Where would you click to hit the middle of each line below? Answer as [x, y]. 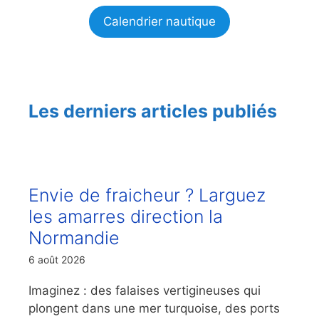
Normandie [74, 237]
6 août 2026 [57, 259]
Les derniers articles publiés [153, 111]
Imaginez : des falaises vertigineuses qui [145, 290]
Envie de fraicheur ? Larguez [147, 195]
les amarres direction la [126, 216]
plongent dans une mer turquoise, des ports [154, 308]
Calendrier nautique [159, 21]
